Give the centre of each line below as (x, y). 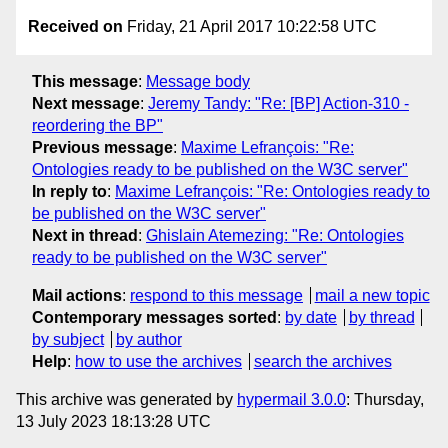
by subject (68, 339)
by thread (381, 317)
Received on (75, 27)
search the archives (322, 361)
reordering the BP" (97, 125)
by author (148, 339)
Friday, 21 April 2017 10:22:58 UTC (250, 27)
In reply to (69, 191)
